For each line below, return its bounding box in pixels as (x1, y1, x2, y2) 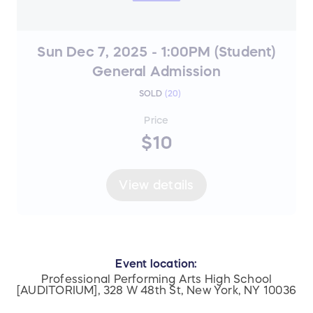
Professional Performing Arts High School (41, 273, 272, 285)
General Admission (92, 64, 221, 79)
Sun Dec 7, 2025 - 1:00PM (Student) (37, 45, 276, 59)
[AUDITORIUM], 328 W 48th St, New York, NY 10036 (17, 284, 296, 296)
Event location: (115, 258, 198, 270)
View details (119, 178, 194, 191)
